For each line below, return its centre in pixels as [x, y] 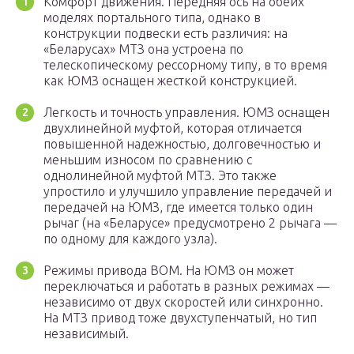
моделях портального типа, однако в [152, 18]
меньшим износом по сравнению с [148, 160]
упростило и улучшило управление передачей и [188, 192]
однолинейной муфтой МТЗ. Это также [160, 176]
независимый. [86, 334]
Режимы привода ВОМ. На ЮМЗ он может [169, 271]
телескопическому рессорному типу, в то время [185, 65]
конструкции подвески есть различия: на [166, 34]
